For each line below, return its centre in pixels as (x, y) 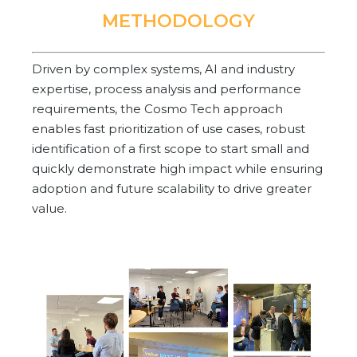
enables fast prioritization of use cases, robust (169, 129)
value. (49, 209)
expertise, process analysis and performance (167, 89)
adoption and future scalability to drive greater (172, 189)
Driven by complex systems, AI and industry (163, 69)
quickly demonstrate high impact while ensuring (177, 169)
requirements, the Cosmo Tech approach (157, 109)
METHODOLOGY (178, 20)
